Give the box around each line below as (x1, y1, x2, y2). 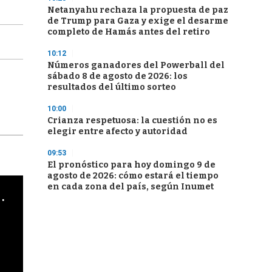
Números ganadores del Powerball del (47, 60, 225, 70)
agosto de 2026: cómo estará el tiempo (47, 171, 219, 181)
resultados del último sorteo (47, 82, 176, 92)
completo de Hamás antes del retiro (47, 27, 210, 37)
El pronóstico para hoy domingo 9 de (47, 160, 216, 170)
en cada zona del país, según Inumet (47, 182, 214, 192)
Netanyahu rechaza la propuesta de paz (47, 5, 228, 15)
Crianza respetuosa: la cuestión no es (47, 115, 217, 126)
